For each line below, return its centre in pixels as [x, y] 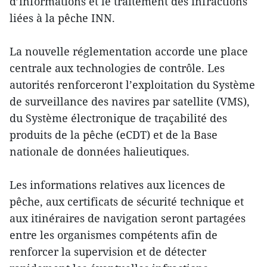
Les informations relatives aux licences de [117, 185]
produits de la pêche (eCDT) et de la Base [114, 135]
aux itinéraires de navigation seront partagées [128, 218]
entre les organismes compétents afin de [114, 235]
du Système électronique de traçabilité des [118, 118]
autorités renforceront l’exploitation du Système [132, 85]
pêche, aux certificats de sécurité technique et [127, 202]
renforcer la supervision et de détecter [108, 252]
